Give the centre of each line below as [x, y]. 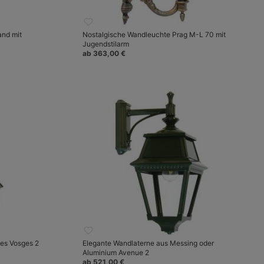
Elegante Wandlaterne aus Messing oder [148, 243]
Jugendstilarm [106, 44]
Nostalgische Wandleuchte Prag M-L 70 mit [154, 34]
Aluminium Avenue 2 [116, 253]
